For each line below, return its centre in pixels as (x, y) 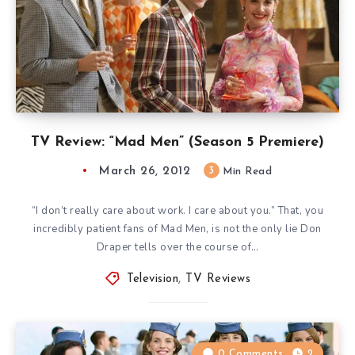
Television (153, 279)
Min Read (245, 171)
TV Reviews (218, 279)
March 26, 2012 (145, 171)
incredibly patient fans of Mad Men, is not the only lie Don (177, 229)
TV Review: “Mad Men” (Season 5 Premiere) (177, 142)
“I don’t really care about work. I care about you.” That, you (177, 210)
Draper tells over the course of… (177, 247)
